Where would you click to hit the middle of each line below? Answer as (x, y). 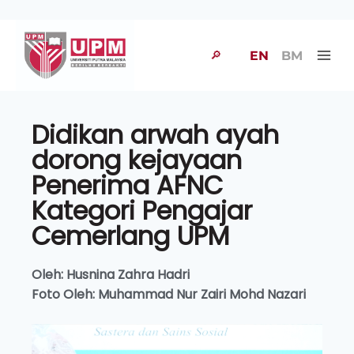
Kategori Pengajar (142, 211)
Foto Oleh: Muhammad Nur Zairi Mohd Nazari (169, 294)
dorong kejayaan (137, 160)
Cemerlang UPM (130, 236)
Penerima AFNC (127, 185)
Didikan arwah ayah (155, 135)
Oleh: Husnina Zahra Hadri (111, 275)
